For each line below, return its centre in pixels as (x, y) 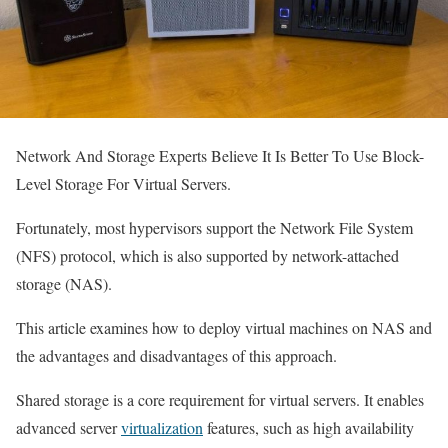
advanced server (68, 428)
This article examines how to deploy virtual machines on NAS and (224, 328)
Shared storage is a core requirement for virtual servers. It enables (220, 400)
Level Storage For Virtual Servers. (126, 184)
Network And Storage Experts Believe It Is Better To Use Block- (220, 156)
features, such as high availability (308, 428)
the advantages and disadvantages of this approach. (176, 356)
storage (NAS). (64, 284)
